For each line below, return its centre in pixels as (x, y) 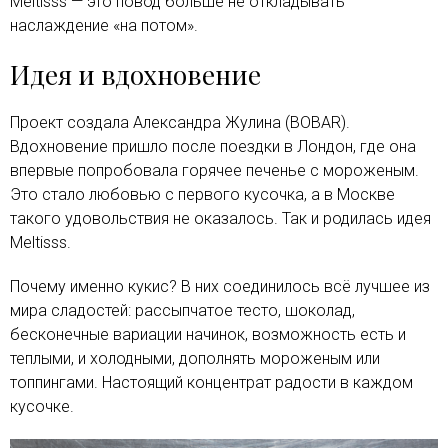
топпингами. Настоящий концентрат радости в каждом (211, 382)
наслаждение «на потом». (104, 25)
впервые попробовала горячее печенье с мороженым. (214, 170)
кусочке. (42, 406)
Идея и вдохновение (135, 74)
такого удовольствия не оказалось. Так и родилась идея (220, 218)
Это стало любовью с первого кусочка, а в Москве (202, 194)
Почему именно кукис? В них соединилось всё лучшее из (220, 286)
